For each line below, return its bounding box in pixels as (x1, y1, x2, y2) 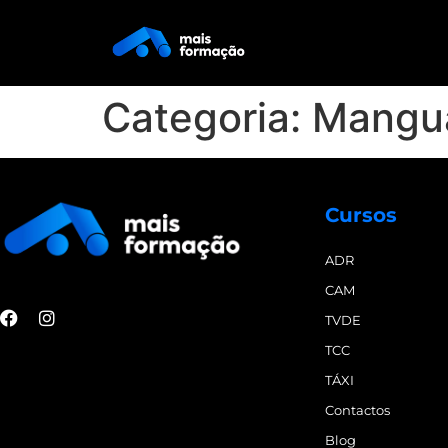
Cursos (325, 202, 397, 227)
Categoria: (102, 93, 312, 142)
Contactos (325, 401, 390, 418)
